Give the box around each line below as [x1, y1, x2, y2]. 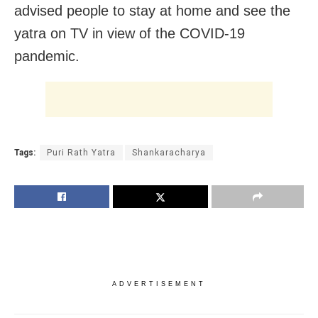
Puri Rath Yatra [47, 147, 116, 158]
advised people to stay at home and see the [14, 2, 290, 18]
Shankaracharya [132, 147, 206, 158]
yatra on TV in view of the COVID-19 [14, 25, 245, 41]
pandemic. [14, 48, 79, 64]
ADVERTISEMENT [112, 280, 206, 287]
